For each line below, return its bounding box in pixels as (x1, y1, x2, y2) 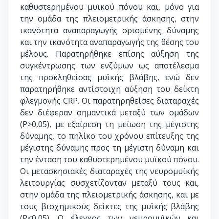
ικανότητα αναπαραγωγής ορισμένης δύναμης (20, 25, 199, 36)
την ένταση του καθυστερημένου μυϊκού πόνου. (20, 154, 199, 165)
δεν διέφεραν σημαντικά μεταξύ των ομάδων (20, 107, 199, 118)
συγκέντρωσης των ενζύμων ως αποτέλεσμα (20, 60, 199, 71)
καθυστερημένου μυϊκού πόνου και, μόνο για (20, 1, 199, 12)
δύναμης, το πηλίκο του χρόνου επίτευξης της (20, 131, 199, 141)
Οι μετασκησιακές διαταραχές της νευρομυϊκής (20, 166, 199, 176)
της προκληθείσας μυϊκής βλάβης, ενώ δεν (20, 72, 199, 83)
